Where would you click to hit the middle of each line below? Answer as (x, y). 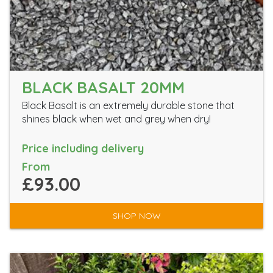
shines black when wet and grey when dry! (116, 119)
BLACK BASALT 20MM (103, 87)
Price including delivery (83, 148)
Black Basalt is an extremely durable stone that (128, 105)
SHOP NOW (136, 216)
